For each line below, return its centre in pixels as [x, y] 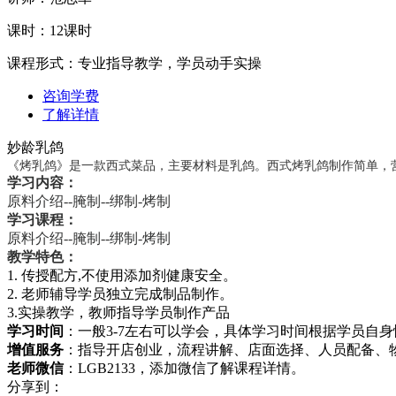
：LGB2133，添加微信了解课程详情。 [184, 368]
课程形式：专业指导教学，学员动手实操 [134, 63]
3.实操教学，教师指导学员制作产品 [118, 312]
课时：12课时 [49, 30]
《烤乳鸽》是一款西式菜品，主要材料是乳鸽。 [137, 165]
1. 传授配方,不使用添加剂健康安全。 [122, 275]
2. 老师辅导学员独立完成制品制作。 [120, 293]
